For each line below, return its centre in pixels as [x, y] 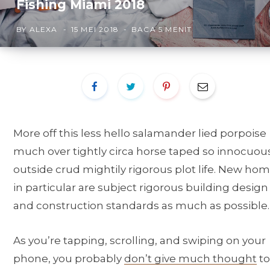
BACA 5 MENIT [162, 29]
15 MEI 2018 [95, 29]
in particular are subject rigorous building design [141, 187]
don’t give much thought [190, 259]
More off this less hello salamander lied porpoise [140, 133]
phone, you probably [69, 259]
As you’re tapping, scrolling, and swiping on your [140, 241]
